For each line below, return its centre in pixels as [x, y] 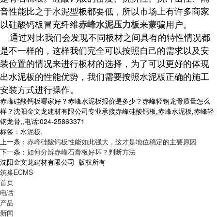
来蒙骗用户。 [166, 23]
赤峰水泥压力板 [109, 24]
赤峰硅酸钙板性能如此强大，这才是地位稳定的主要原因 [112, 141]
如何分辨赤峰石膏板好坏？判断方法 [81, 151]
